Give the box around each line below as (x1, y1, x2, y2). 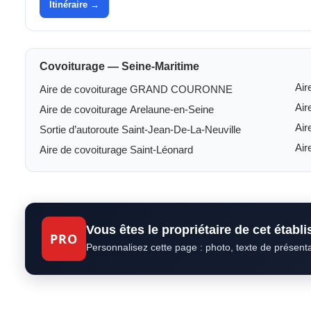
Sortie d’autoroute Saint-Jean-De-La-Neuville (40, 124, 241, 135)
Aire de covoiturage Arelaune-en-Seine (40, 103, 214, 115)
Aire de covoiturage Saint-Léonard (40, 144, 193, 155)
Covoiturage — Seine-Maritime (40, 60, 199, 72)
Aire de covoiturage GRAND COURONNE (40, 83, 233, 95)
